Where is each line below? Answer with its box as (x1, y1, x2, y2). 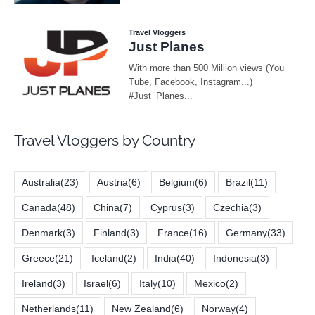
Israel (84, 277, 108, 289)
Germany (226, 226, 267, 238)
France (157, 226, 189, 238)
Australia (22, 176, 60, 188)
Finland (94, 226, 127, 238)
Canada (22, 201, 57, 213)
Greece (22, 252, 55, 264)
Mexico (194, 277, 226, 289)
